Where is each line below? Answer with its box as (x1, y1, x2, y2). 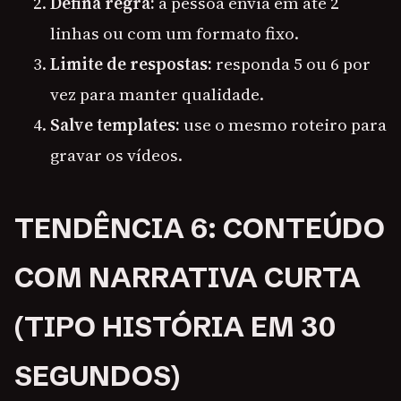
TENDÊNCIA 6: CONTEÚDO (14, 211, 385, 246)
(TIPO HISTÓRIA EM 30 (14, 310, 336, 345)
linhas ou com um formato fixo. (50, 21, 299, 46)
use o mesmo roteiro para (180, 113, 387, 137)
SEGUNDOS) (14, 359, 180, 394)
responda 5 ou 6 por (212, 52, 371, 76)
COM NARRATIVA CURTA (14, 260, 361, 295)
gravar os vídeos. (50, 143, 183, 167)
